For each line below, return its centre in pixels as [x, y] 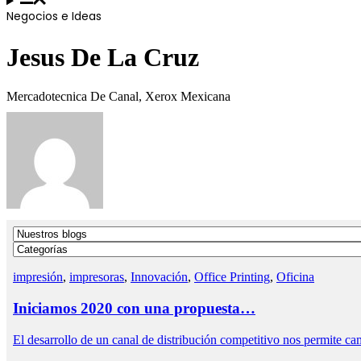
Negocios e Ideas [54, 17]
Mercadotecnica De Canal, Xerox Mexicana [118, 97]
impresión [38, 277]
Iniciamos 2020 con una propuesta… [134, 308]
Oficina [295, 277]
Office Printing [232, 277]
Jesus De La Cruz [103, 57]
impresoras [97, 277]
